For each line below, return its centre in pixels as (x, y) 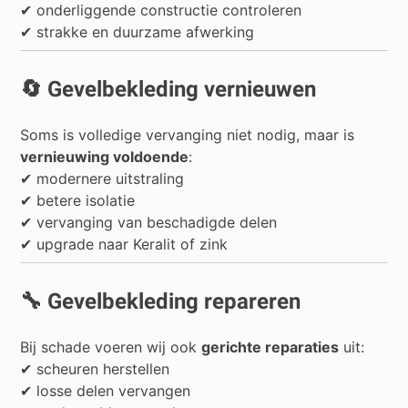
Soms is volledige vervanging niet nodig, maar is (188, 135)
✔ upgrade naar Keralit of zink (124, 245)
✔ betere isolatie (78, 201)
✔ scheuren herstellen (95, 369)
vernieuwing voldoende (105, 157)
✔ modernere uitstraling (102, 179)
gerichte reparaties (270, 347)
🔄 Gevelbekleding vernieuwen (168, 90)
